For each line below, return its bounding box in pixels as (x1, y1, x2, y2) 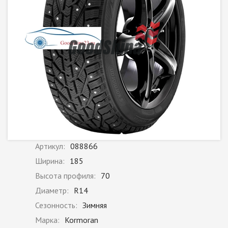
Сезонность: (35, 200, 77, 211)
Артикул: (35, 141, 65, 152)
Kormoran (65, 215, 98, 225)
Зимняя (82, 200, 107, 211)
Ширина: (35, 156, 65, 166)
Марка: (35, 215, 60, 225)
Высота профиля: (35, 170, 96, 181)
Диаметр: (35, 185, 69, 196)
